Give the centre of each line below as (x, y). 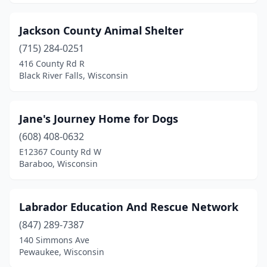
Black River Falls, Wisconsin (74, 75)
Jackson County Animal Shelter (101, 30)
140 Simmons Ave (54, 240)
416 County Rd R (52, 63)
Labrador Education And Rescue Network (129, 207)
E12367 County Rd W (60, 152)
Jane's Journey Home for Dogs (99, 119)
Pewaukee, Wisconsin (62, 252)
